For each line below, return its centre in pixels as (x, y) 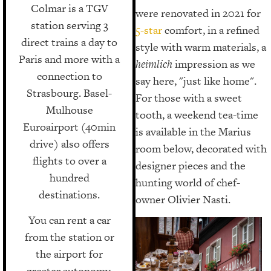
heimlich (155, 64)
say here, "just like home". (196, 81)
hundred (69, 177)
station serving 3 (69, 25)
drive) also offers (69, 143)
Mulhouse (69, 109)
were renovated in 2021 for (198, 13)
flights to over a (69, 160)
